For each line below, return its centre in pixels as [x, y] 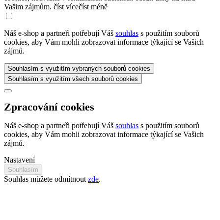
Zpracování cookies [49, 107]
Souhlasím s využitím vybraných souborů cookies [79, 68]
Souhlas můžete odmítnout [46, 179]
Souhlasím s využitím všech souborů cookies [73, 79]
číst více [66, 6]
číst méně [93, 6]
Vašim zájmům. [29, 6]
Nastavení [19, 160]
